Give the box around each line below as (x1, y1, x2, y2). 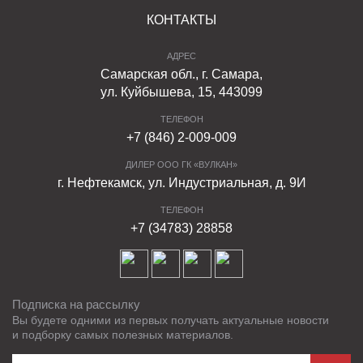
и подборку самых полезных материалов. (12, 328, 233, 341)
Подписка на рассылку (12, 297, 140, 311)
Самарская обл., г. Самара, (100, 67, 263, 81)
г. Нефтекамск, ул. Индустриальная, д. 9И (57, 176, 306, 190)
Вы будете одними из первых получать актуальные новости (12, 314, 329, 327)
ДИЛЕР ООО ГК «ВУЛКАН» (126, 160, 237, 169)
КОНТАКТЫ (147, 13, 216, 27)
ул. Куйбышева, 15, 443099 (100, 85, 263, 99)
